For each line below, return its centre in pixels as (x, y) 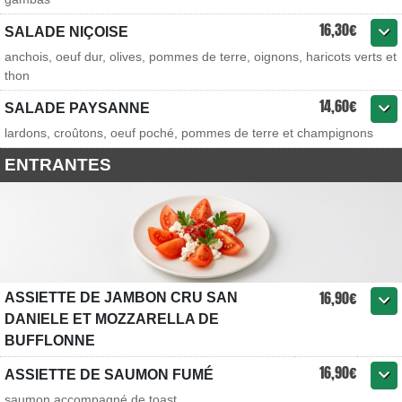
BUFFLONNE (50, 341)
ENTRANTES (58, 165)
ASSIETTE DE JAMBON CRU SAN (121, 297)
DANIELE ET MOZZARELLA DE (112, 319)
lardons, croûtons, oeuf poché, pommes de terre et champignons (189, 133)
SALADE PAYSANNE (77, 108)
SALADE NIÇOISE (66, 32)
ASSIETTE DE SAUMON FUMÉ (109, 375)
